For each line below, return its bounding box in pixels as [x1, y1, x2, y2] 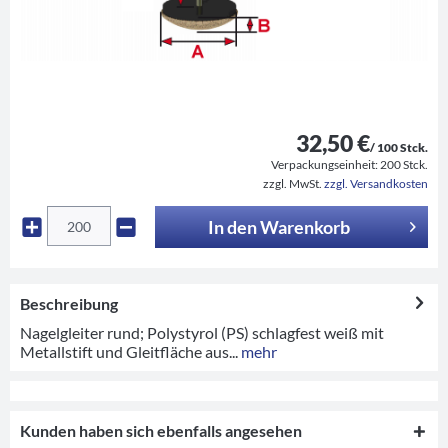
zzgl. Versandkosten [324, 175, 428, 191]
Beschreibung [20, 293, 118, 313]
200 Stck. [380, 156, 428, 172]
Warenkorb [260, 215, 351, 238]
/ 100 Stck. [370, 139, 428, 155]
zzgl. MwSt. [263, 175, 324, 191]
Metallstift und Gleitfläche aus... [20, 341, 238, 361]
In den [208, 215, 258, 238]
